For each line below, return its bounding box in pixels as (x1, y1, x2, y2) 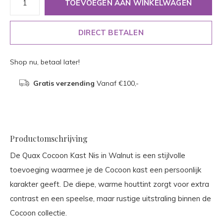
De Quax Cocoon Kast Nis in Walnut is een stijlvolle (10, 150, 185, 160)
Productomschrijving (10, 133, 88, 144)
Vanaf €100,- (94, 78, 139, 88)
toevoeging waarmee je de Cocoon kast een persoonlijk (10, 165, 201, 174)
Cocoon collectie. (10, 208, 67, 218)
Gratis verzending (33, 78, 95, 88)
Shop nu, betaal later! (10, 57, 80, 66)
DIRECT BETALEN (78, 27, 144, 37)
